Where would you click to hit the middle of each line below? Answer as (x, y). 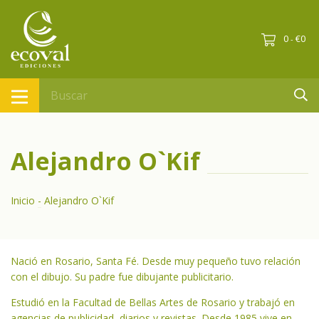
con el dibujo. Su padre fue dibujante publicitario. (122, 277)
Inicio (23, 200)
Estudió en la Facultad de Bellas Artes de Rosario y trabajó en (153, 302)
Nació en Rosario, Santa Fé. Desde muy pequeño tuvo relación (156, 261)
